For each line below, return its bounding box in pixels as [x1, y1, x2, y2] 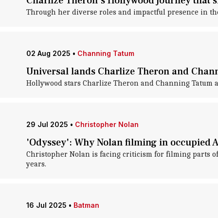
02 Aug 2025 [26, 49, 71, 57]
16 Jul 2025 [26, 201, 67, 209]
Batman [73, 201, 99, 209]
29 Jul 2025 [26, 120, 68, 128]
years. [26, 160, 46, 168]
